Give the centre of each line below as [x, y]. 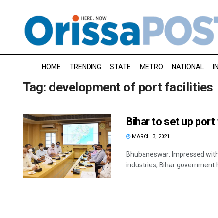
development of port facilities [131, 87]
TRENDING [85, 67]
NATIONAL [188, 67]
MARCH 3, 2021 [150, 136]
